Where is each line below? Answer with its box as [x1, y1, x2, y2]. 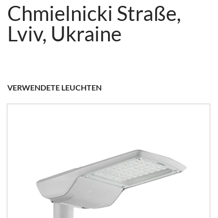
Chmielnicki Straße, [7, 1, 181, 26]
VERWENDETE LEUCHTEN [7, 83, 102, 92]
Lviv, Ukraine [7, 21, 122, 46]
